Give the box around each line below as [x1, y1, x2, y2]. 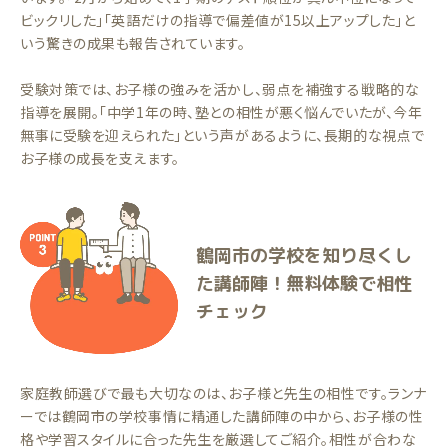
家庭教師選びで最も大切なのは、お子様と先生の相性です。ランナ [20, 383, 427, 403]
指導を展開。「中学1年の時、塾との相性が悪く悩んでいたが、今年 [20, 102, 423, 122]
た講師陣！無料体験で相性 [196, 271, 412, 296]
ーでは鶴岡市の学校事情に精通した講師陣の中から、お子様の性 [20, 406, 424, 426]
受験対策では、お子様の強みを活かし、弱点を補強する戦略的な [20, 79, 420, 99]
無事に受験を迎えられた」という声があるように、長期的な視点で [20, 125, 425, 145]
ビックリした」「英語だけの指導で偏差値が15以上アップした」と [20, 10, 416, 30]
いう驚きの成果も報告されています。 [20, 33, 246, 53]
